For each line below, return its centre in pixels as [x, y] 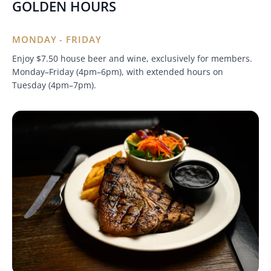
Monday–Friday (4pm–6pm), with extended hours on [118, 72]
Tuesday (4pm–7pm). [54, 85]
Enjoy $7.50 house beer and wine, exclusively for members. [133, 59]
